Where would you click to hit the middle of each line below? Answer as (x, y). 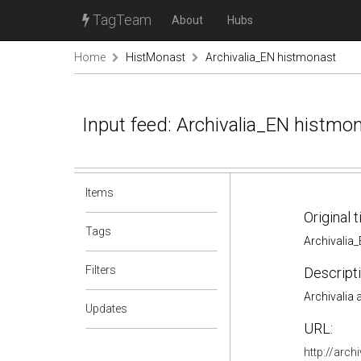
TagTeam (120, 20)
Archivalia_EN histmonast (271, 57)
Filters (101, 270)
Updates (106, 309)
